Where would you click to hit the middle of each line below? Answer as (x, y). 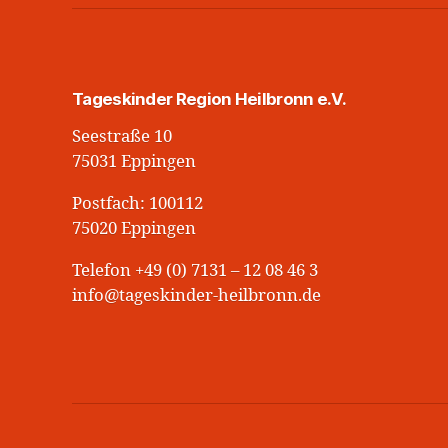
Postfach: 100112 (137, 203)
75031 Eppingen (134, 162)
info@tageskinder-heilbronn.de (196, 295)
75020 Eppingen (134, 228)
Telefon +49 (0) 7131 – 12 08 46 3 (195, 270)
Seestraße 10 (122, 137)
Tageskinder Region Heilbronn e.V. (209, 99)
